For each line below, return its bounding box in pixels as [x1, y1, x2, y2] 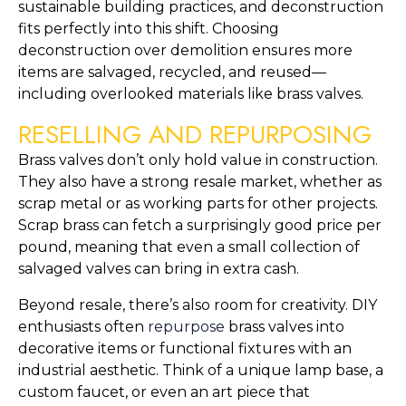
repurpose [148, 318, 225, 335]
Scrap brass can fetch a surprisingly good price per [18, 217, 382, 234]
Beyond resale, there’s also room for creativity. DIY [18, 296, 377, 314]
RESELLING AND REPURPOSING [18, 116, 372, 153]
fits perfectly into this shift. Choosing [18, 20, 279, 37]
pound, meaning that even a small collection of [18, 238, 360, 256]
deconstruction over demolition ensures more [18, 42, 353, 59]
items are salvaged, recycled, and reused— [18, 63, 326, 81]
